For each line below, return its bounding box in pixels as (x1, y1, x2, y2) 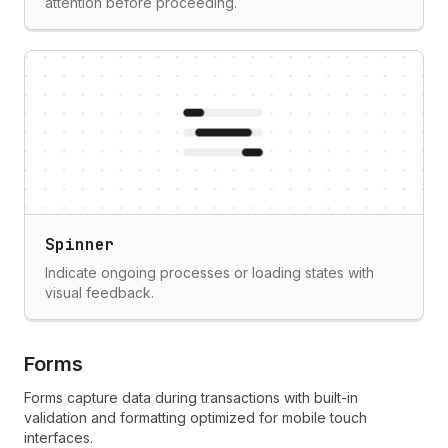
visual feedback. (45, 284, 154, 301)
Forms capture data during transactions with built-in (24, 389, 358, 406)
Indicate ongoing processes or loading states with (45, 264, 374, 281)
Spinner (45, 234, 115, 255)
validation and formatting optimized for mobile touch (24, 409, 367, 426)
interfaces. (24, 429, 93, 446)
